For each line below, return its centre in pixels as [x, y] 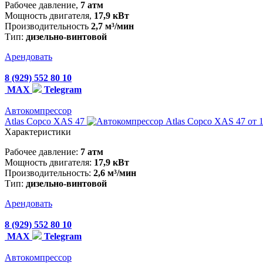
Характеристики [38, 132]
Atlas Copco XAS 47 [46, 122]
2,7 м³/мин [112, 26]
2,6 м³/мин [115, 173]
